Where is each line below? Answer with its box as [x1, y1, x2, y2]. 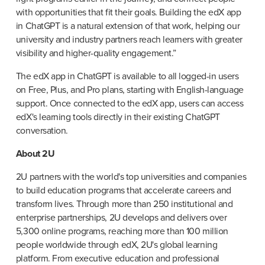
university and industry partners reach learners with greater [15, 34, 243, 46]
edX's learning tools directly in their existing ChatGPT [15, 111, 220, 124]
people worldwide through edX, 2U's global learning [15, 239, 218, 251]
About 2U [15, 148, 55, 160]
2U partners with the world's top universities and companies [15, 171, 247, 183]
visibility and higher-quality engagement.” [15, 47, 176, 60]
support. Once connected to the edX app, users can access [15, 98, 244, 110]
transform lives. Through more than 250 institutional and [15, 198, 233, 211]
